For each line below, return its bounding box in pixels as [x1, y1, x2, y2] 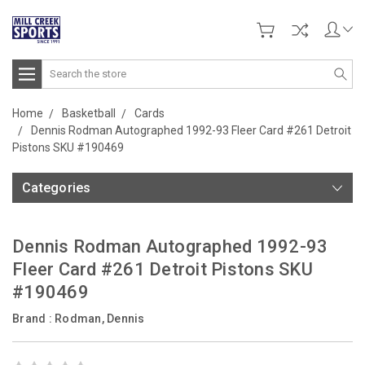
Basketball [62, 106, 116, 120]
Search [42, 60, 78, 74]
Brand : [12, 311, 55, 325]
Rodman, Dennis [55, 311, 145, 325]
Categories [22, 179, 91, 196]
